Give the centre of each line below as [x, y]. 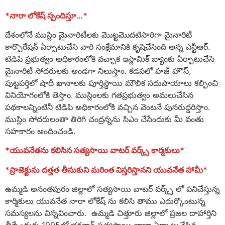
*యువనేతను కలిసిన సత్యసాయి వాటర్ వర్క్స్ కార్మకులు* [95, 150]
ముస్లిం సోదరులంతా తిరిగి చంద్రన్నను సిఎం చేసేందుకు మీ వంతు [104, 119]
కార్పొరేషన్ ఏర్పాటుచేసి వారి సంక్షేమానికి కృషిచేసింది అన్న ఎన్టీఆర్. [107, 47]
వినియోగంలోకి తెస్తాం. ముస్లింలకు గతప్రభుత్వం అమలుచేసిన [99, 95]
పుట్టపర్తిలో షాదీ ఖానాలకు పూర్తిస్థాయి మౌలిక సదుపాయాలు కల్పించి [111, 83]
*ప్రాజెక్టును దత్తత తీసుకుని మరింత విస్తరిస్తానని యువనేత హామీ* [106, 170]
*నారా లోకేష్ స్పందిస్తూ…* [46, 15]
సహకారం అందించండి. [40, 131]
